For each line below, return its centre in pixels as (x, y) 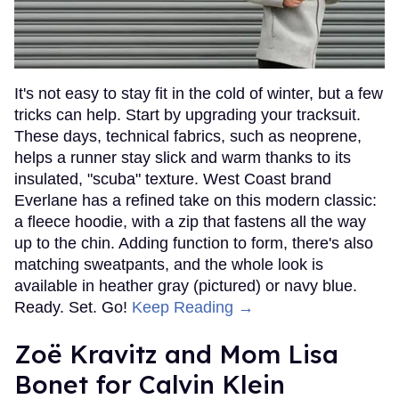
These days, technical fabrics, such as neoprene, (188, 137)
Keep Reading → (193, 308)
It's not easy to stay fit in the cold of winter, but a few (199, 94)
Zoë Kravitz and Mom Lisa (176, 354)
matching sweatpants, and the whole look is (169, 265)
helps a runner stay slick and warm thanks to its (183, 158)
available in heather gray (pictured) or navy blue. (186, 286)
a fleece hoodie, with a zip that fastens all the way (190, 222)
